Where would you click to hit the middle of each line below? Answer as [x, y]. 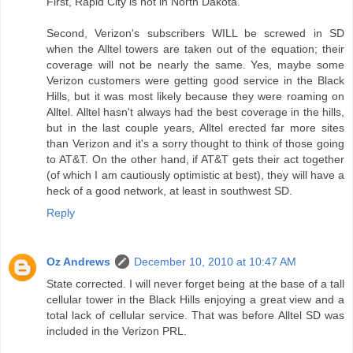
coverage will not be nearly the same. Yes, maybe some [195, 64]
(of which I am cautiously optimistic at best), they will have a [195, 175]
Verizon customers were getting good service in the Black [195, 80]
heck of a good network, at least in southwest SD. [169, 190]
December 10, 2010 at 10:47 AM [215, 261]
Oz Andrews [78, 261]
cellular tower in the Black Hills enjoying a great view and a [195, 299]
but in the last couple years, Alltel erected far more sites [195, 127]
